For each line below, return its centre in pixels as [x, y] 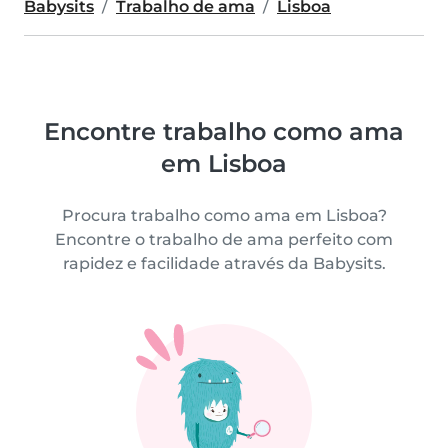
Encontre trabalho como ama [224, 131]
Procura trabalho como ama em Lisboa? [224, 215]
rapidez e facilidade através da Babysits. [224, 263]
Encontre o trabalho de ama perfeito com [224, 239]
